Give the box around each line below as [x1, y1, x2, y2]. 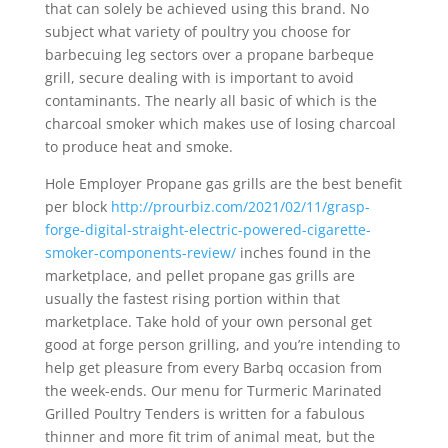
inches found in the [235, 243, 371, 262]
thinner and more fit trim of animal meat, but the [44, 427, 375, 446]
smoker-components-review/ [44, 243, 236, 262]
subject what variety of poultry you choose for [44, 22, 351, 41]
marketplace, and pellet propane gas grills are [44, 266, 355, 285]
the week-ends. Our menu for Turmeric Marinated [44, 381, 382, 400]
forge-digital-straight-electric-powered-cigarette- [44, 220, 371, 239]
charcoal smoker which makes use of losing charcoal [44, 114, 396, 133]
